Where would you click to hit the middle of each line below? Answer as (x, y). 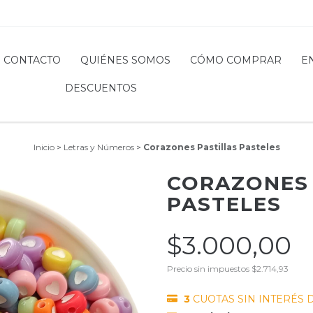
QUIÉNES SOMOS (126, 60)
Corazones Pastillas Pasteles (211, 147)
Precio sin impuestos (209, 268)
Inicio (44, 147)
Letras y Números (99, 147)
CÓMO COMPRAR (236, 60)
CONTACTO (32, 60)
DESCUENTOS (101, 88)
